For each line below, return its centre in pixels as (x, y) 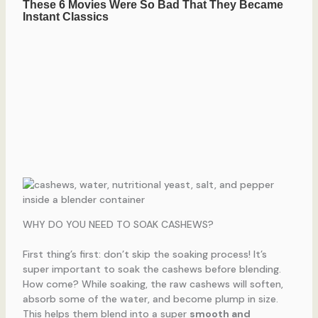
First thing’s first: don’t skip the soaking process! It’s (144, 254)
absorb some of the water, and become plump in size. (150, 298)
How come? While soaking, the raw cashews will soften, (153, 284)
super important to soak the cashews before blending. (152, 269)
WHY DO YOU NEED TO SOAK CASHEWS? (118, 224)
